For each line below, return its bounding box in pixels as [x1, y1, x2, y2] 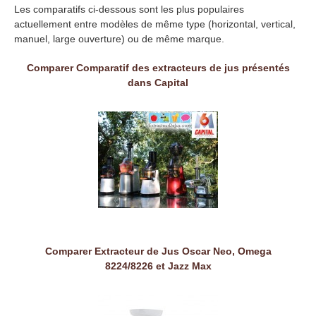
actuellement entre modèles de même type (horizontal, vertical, [14, 18, 296, 30]
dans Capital [128, 77, 188, 89]
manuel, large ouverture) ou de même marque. [14, 33, 224, 45]
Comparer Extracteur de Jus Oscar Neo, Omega [44, 245, 272, 257]
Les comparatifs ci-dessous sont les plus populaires [14, 4, 244, 16]
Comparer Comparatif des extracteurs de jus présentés [26, 62, 290, 74]
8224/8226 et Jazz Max [104, 260, 212, 272]
